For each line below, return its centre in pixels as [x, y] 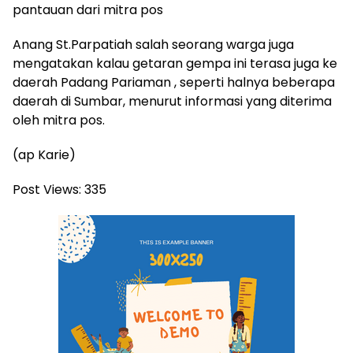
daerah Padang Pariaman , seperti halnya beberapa [174, 82]
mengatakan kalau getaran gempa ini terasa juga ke [175, 63]
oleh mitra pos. [59, 120]
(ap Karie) [44, 154]
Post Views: [47, 189]
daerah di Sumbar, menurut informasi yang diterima [172, 101]
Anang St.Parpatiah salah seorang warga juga [153, 44]
